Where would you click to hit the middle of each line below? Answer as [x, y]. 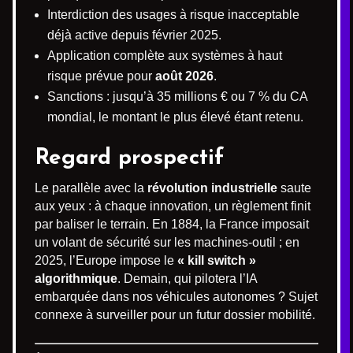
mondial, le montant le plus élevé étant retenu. [175, 117]
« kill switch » [217, 260]
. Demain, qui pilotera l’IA [187, 278]
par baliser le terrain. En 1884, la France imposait [172, 224]
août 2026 [184, 76]
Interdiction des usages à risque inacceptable [173, 14]
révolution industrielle [212, 188]
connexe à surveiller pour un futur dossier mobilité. [175, 314]
